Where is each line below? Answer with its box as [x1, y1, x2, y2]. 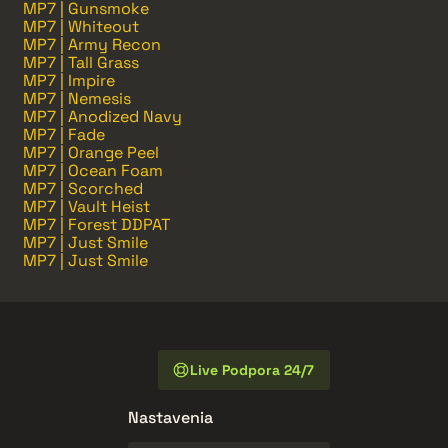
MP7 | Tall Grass [23, 52, 139, 74]
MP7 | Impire [23, 70, 115, 92]
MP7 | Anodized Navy [23, 106, 182, 128]
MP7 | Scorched [23, 178, 143, 200]
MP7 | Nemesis [23, 88, 131, 110]
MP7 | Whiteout [23, 16, 139, 38]
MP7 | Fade [23, 124, 105, 146]
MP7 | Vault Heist [23, 196, 150, 218]
